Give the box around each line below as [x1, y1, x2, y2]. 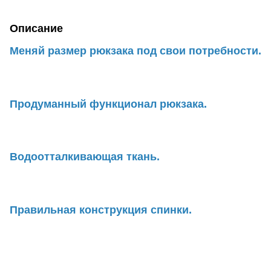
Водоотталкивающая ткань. [10, 151, 160, 163]
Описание [10, 22, 63, 34]
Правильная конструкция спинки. [10, 203, 192, 216]
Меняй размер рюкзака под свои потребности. [10, 45, 261, 57]
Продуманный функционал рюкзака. [10, 97, 207, 110]
